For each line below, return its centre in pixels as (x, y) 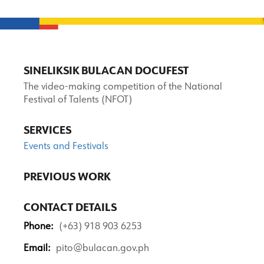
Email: (37, 249)
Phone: (38, 227)
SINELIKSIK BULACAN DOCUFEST (106, 71)
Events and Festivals (66, 147)
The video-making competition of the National (123, 87)
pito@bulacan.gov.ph (103, 249)
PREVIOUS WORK (67, 177)
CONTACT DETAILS (70, 208)
